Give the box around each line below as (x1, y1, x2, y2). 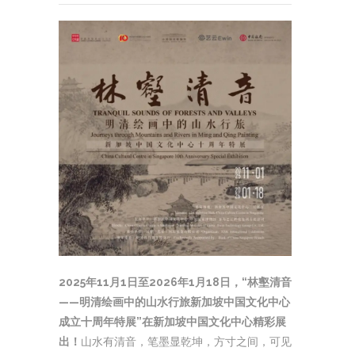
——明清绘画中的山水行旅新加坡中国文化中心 (59, 295, 290, 308)
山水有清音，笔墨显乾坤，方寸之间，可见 (81, 334, 292, 348)
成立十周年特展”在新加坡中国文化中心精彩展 (59, 315, 286, 328)
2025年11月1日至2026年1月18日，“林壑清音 (59, 275, 292, 288)
